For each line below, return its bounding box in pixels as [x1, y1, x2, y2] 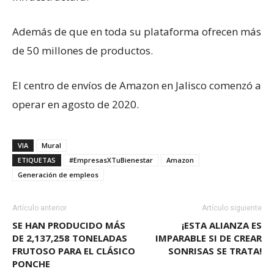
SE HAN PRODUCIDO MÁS [12, 218, 125, 231]
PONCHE [12, 257, 50, 270]
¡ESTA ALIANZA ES [182, 218, 262, 231]
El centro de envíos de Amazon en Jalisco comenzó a [12, 78, 261, 92]
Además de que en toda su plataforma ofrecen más [12, 24, 261, 39]
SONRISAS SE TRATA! [168, 244, 262, 257]
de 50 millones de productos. [12, 43, 153, 57]
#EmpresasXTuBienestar [69, 155, 153, 165]
